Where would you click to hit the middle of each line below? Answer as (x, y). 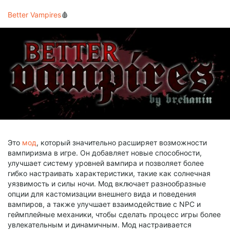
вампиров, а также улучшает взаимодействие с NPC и (104, 204)
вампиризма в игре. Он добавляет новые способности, (105, 152)
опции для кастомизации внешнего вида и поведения (102, 194)
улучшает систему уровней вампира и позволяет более (106, 163)
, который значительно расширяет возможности (122, 142)
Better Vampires (34, 15)
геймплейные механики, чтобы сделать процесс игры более (114, 214)
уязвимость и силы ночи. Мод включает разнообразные (107, 183)
